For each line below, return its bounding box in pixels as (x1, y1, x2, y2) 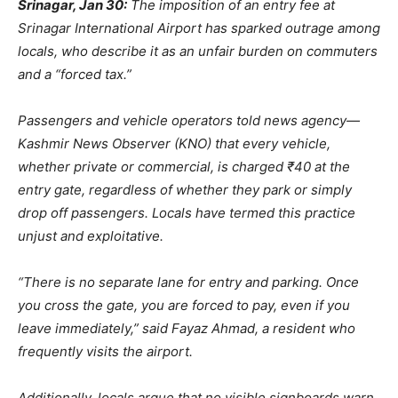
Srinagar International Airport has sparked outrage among (18, 20, 380, 37)
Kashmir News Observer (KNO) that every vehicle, (18, 135, 330, 153)
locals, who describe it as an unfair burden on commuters (18, 43, 378, 60)
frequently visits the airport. (18, 343, 193, 361)
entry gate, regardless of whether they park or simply (18, 181, 352, 199)
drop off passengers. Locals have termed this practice (18, 204, 355, 222)
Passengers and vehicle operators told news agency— (18, 112, 360, 130)
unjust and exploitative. (18, 227, 163, 245)
